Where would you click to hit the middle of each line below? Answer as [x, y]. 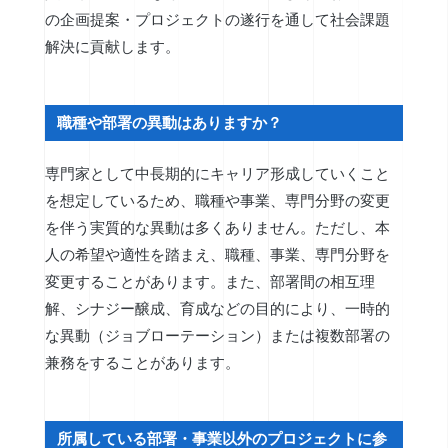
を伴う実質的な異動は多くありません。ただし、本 [217, 228]
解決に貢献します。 [112, 46]
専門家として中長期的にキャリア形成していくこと [217, 174]
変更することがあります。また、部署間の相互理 [209, 282]
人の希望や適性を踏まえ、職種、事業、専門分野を [217, 255]
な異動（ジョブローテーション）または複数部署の [217, 336]
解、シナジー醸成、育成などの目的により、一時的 [217, 309]
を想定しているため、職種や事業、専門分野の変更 [217, 201]
